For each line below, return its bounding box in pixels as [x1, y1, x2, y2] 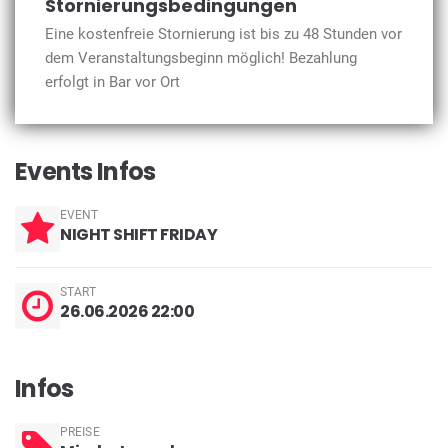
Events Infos [15, 155, 156, 189]
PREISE [60, 425, 100, 440]
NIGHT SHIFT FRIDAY [60, 223, 218, 247]
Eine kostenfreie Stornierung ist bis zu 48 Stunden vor [45, 25, 402, 44]
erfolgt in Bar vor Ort [45, 73, 180, 92]
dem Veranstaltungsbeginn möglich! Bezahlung [45, 49, 357, 68]
